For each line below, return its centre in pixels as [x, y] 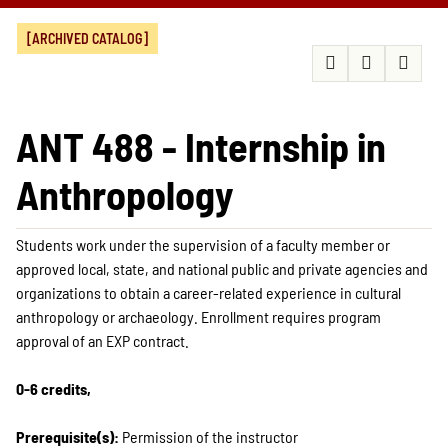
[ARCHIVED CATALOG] [87, 38]
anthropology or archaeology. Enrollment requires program [198, 316]
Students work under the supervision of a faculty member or [203, 244]
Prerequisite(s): [67, 436]
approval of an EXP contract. [102, 340]
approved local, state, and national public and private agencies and [222, 268]
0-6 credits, [53, 388]
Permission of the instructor [208, 436]
